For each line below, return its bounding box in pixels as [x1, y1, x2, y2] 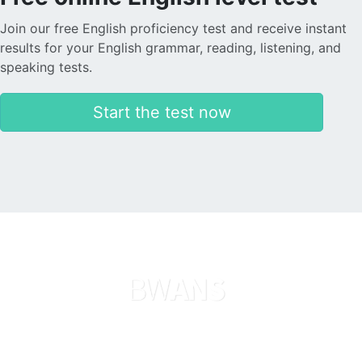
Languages [8, 341, 77, 358]
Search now [204, 341, 277, 358]
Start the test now [92, 102, 231, 122]
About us [90, 341, 148, 358]
